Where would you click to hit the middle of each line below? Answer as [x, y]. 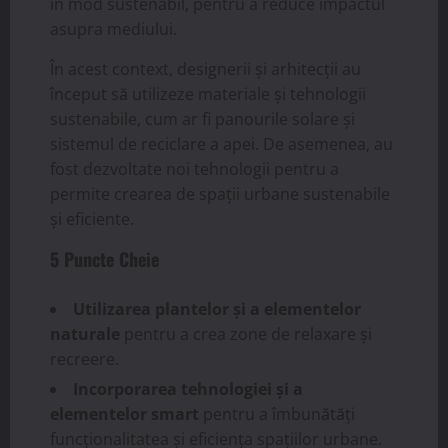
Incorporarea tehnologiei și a [188, 388]
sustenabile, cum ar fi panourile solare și [202, 118]
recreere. [84, 358]
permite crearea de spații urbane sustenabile [220, 193]
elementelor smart [124, 413]
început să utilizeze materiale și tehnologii [208, 93]
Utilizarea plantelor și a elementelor [217, 308]
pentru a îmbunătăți [277, 413]
